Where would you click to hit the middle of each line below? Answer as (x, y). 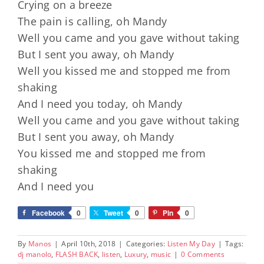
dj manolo (35, 255)
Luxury (136, 255)
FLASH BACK (77, 255)
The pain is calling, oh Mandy (93, 22)
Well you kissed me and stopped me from (124, 71)
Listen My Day (191, 244)
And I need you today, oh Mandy (100, 104)
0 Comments (203, 255)
